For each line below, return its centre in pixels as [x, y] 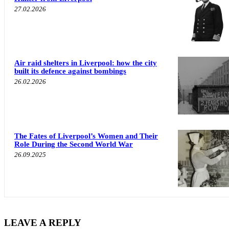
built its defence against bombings [70, 71]
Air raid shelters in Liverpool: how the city [86, 63]
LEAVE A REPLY [43, 222]
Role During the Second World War [74, 144]
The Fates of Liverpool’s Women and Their [86, 136]
